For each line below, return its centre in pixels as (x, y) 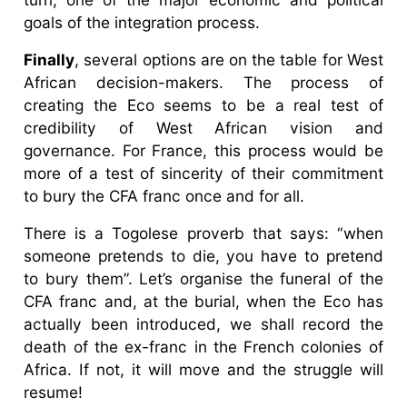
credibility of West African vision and (203, 127)
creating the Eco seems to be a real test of (203, 104)
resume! (54, 392)
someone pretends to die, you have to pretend (203, 255)
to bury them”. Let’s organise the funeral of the (203, 278)
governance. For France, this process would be (203, 150)
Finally (50, 59)
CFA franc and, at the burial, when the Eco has (203, 301)
